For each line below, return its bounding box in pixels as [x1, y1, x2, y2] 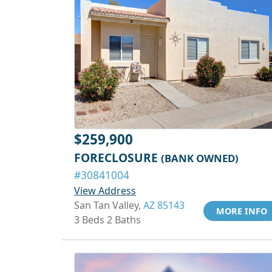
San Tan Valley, [74, 199, 143, 212]
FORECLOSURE [74, 149, 161, 166]
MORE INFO [216, 205, 267, 217]
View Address [74, 184, 136, 197]
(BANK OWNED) [161, 151, 239, 165]
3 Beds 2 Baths [74, 213, 141, 226]
